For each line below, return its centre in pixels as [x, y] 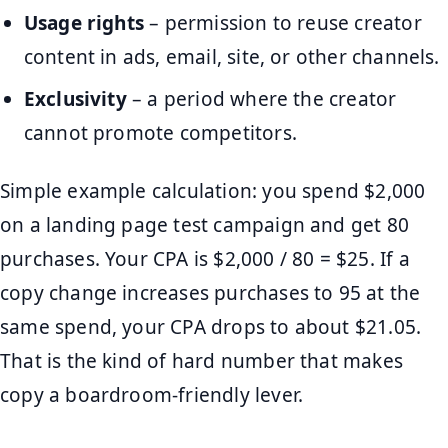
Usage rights [84, 22]
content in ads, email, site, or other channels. [231, 56]
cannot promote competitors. [160, 133]
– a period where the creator [261, 99]
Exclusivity [75, 99]
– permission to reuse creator [283, 22]
